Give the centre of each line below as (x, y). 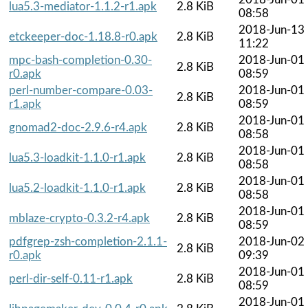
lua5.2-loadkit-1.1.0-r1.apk (77, 188)
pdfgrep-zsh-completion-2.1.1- (88, 241)
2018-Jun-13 (272, 30)
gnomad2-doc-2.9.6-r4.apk (78, 127)
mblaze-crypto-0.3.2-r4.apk (79, 218)
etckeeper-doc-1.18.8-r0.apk (83, 36)
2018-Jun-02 (272, 241)
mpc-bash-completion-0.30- (80, 60)
